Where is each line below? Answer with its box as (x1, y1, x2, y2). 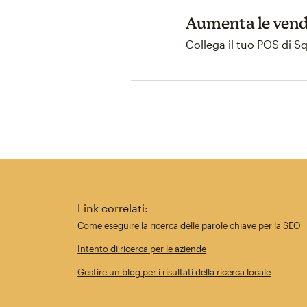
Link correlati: (77, 201, 149, 214)
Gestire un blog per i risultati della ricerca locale (77, 267, 271, 278)
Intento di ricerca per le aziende (77, 243, 207, 254)
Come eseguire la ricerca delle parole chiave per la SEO (77, 220, 302, 231)
